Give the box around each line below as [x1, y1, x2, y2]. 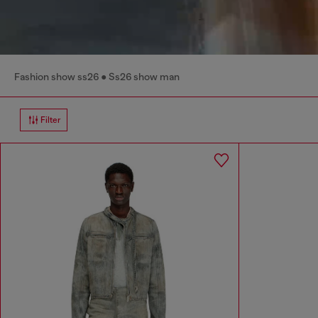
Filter [40, 115, 61, 126]
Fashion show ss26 [14, 71, 99, 83]
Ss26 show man [109, 71, 180, 83]
